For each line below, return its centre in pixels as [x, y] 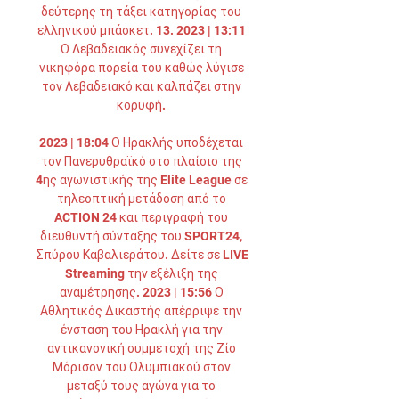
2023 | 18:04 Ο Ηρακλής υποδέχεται [141, 142]
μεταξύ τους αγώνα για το [141, 386]
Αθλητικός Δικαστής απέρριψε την [141, 311]
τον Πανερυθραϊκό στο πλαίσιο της [141, 161]
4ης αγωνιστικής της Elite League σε [142, 180]
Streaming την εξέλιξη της [141, 273]
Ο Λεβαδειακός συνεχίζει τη [141, 49]
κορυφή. [142, 105]
